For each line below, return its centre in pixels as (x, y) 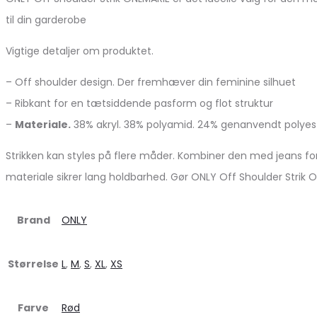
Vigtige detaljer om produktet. (80, 51)
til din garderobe (46, 19)
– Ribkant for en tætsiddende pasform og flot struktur (139, 103)
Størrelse (33, 264)
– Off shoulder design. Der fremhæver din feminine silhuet (151, 82)
